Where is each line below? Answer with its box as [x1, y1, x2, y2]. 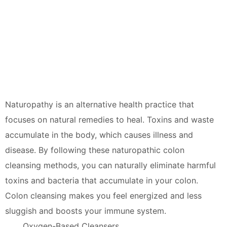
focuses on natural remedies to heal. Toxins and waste [5, 114, 214, 125]
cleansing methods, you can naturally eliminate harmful [5, 160, 216, 170]
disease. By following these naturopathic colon [5, 144, 184, 155]
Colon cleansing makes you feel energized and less [5, 190, 202, 201]
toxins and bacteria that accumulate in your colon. [5, 175, 198, 185]
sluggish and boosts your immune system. [5, 205, 166, 216]
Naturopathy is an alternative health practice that [5, 99, 194, 109]
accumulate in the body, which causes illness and [5, 129, 193, 140]
